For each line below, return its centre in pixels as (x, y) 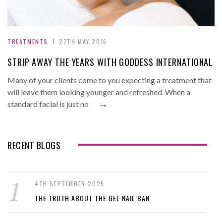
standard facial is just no (48, 104)
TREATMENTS (28, 42)
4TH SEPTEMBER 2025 (70, 184)
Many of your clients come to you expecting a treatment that (110, 80)
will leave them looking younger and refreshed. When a (99, 92)
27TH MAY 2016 (83, 42)
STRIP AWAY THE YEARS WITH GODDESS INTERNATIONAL (111, 62)
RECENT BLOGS (34, 145)
